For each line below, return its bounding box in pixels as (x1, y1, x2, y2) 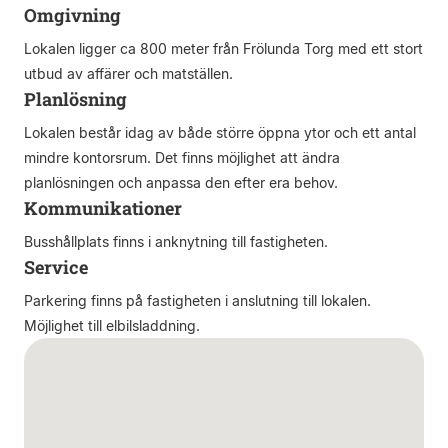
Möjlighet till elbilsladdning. (24, 317, 200, 334)
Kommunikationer (24, 196, 182, 220)
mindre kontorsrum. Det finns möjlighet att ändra (24, 149, 340, 166)
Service (24, 255, 88, 279)
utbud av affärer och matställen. (24, 65, 233, 82)
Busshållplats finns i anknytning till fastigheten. (24, 233, 328, 250)
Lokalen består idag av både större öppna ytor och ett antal (24, 124, 416, 141)
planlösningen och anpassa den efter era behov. (24, 174, 338, 191)
